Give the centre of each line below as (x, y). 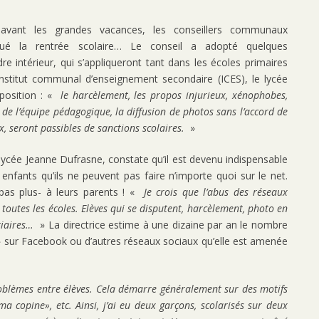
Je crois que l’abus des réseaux (211, 192)
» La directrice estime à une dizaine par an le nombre (161, 225)
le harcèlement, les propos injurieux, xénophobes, (174, 95)
